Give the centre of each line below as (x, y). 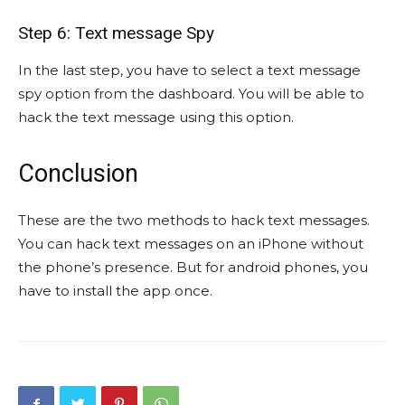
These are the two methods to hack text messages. (194, 221)
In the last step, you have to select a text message (189, 71)
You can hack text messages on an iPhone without (191, 244)
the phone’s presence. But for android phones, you (193, 268)
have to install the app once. (115, 291)
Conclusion (78, 174)
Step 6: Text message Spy (116, 33)
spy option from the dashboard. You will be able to (191, 94)
